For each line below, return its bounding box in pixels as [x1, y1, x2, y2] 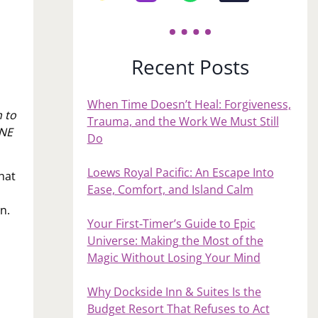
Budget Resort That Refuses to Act [87, 300, 270, 317]
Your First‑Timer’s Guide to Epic [87, 215, 256, 231]
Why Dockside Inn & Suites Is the [87, 283, 261, 300]
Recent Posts [131, 53, 249, 80]
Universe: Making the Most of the [87, 232, 263, 248]
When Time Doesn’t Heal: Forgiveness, [87, 96, 291, 112]
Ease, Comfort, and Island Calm [87, 181, 253, 197]
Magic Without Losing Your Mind [87, 249, 261, 265]
